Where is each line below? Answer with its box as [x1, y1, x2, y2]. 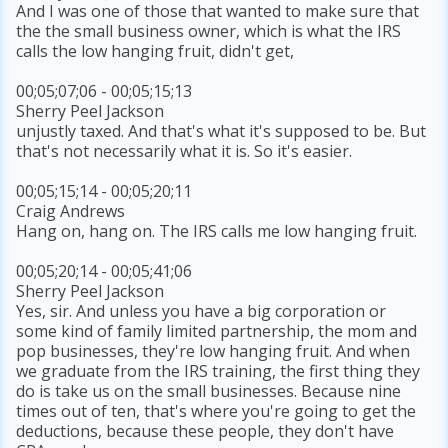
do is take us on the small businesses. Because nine [16, 380, 402, 403]
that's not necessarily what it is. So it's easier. [16, 140, 353, 163]
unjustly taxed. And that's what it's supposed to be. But [16, 120, 427, 143]
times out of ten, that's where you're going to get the [16, 400, 417, 423]
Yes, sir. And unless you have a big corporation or [16, 300, 387, 323]
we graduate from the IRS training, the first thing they [16, 360, 421, 383]
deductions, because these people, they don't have [16, 420, 395, 443]
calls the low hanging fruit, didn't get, [16, 40, 295, 63]
